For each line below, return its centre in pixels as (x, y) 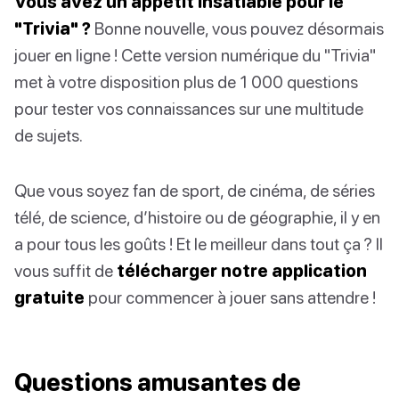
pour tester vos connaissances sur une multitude (189, 109)
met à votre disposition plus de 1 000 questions (186, 82)
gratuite (49, 297)
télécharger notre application (242, 271)
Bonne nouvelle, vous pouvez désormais (237, 28)
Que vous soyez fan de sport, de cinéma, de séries (195, 191)
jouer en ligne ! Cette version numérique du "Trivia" (195, 55)
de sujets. (49, 135)
